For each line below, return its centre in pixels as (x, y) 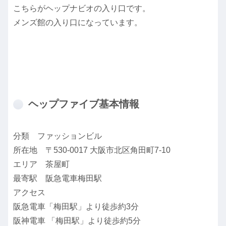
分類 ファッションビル (58, 136)
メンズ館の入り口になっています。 (78, 22)
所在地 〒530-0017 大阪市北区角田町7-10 (92, 150)
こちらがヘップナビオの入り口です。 (82, 8)
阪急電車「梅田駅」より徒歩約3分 (76, 206)
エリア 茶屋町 (41, 164)
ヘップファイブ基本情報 (84, 104)
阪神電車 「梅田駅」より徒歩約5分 (77, 220)
